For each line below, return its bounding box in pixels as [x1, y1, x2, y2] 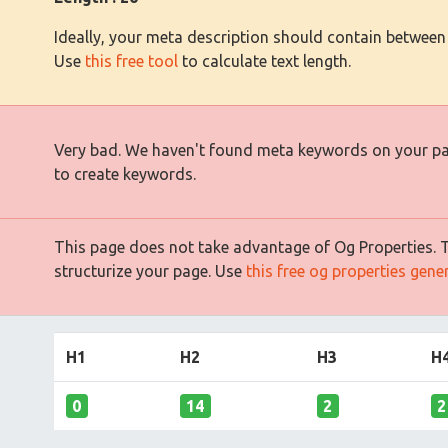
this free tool [85, 52, 178, 70]
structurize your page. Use [54, 262, 246, 280]
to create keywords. [54, 165, 196, 183]
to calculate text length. [178, 52, 351, 70]
